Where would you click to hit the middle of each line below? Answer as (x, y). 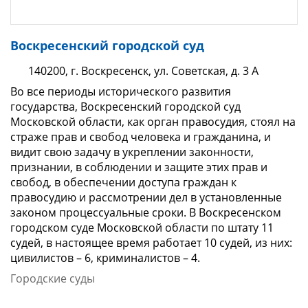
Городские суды (53, 279)
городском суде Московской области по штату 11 (142, 228)
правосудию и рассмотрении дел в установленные (146, 198)
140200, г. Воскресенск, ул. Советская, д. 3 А (142, 71)
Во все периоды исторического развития (121, 92)
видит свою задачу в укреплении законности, (132, 152)
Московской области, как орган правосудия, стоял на (153, 122)
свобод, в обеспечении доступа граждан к (123, 183)
